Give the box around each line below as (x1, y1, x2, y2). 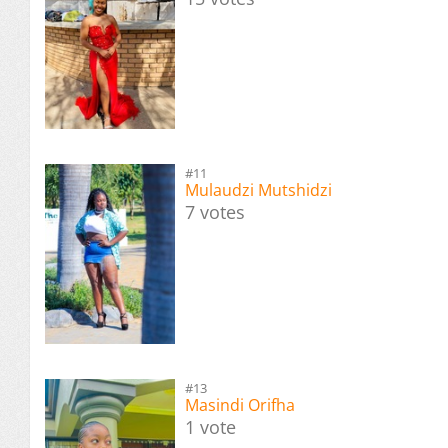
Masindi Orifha (185, 393, 295, 416)
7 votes (185, 200, 245, 225)
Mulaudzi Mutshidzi (185, 179, 332, 202)
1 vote (185, 414, 236, 439)
